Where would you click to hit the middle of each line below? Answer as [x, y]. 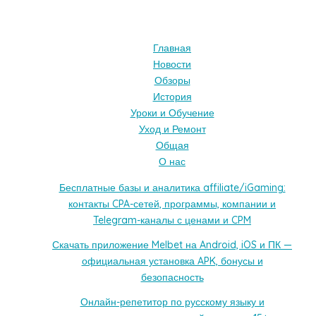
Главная [172, 48]
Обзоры [172, 80]
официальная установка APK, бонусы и [172, 261]
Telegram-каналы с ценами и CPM [172, 220]
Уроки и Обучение [172, 113]
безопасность [172, 277]
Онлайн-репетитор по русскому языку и [172, 302]
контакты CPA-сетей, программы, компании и [172, 203]
